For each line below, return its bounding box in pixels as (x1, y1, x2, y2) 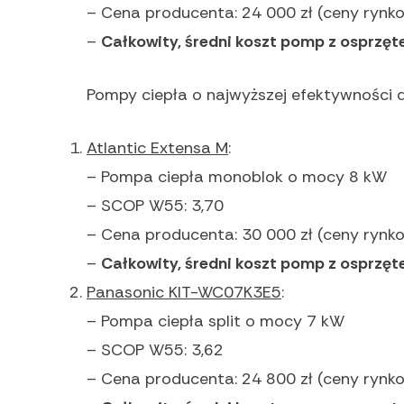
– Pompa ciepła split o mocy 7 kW (87, 310, 344, 333)
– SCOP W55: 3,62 (87, 339, 224, 362)
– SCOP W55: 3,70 (87, 195, 224, 217)
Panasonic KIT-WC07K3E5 (87, 281, 281, 304)
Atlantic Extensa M (87, 137, 228, 160)
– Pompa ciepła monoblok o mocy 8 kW (87, 166, 387, 188)
